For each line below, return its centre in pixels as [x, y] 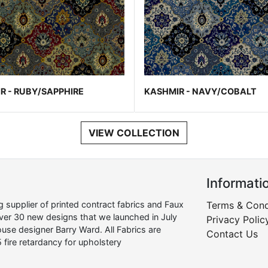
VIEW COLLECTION [134, 133]
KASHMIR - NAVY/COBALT [201, 92]
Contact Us [232, 234]
